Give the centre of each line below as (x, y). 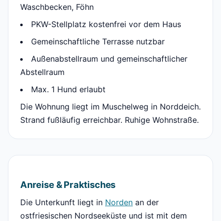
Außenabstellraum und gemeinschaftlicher (109, 59)
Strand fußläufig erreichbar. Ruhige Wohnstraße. (110, 120)
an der (146, 203)
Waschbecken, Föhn (57, 7)
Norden (119, 203)
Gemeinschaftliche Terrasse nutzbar (98, 42)
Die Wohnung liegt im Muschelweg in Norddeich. (110, 107)
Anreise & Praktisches (68, 185)
